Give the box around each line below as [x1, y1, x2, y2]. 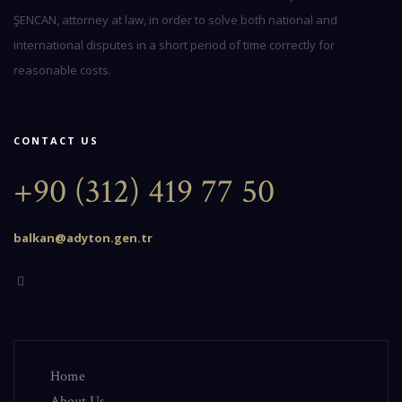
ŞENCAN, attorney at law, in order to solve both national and [13, 12, 337, 28]
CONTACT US [13, 134, 99, 147]
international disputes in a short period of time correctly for [13, 37, 335, 53]
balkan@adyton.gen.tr [13, 230, 153, 246]
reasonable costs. [13, 62, 111, 78]
